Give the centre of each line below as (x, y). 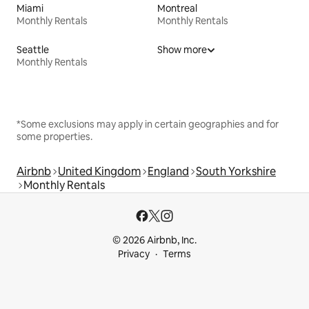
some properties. (54, 136)
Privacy (134, 254)
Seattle (33, 49)
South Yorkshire (236, 171)
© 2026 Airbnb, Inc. (154, 240)
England (168, 171)
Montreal (177, 8)
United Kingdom (99, 171)
